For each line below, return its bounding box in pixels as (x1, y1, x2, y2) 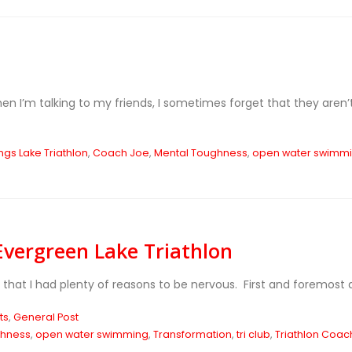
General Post (13, 310, 79, 324)
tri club (236, 328, 270, 341)
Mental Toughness (153, 146, 247, 159)
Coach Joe (92, 146, 149, 159)
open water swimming (35, 328, 148, 341)
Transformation (152, 328, 232, 341)
